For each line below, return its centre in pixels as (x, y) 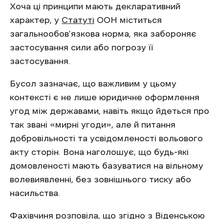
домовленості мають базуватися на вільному (107, 165)
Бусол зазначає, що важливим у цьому (93, 83)
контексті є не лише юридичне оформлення (105, 97)
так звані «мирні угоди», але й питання (93, 124)
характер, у (36, 20)
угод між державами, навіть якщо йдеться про (109, 111)
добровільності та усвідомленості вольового (106, 138)
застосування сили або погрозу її (82, 47)
